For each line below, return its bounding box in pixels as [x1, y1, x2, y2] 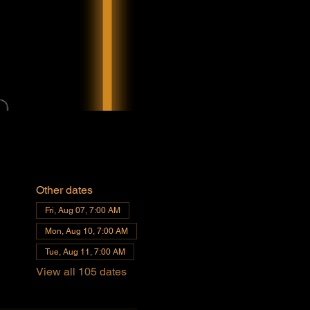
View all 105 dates [35, 264, 127, 278]
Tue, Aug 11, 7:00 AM [44, 246, 125, 257]
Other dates [35, 183, 93, 197]
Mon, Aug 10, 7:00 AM [44, 226, 128, 236]
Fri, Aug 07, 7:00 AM [44, 205, 120, 215]
